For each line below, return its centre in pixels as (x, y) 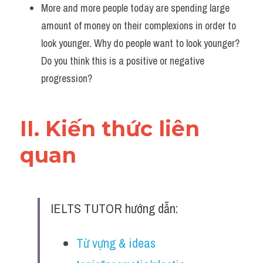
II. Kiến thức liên (110, 129)
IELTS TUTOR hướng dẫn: (114, 208)
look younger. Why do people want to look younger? (140, 43)
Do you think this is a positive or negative (123, 61)
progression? (67, 78)
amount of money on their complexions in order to (139, 26)
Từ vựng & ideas (116, 243)
